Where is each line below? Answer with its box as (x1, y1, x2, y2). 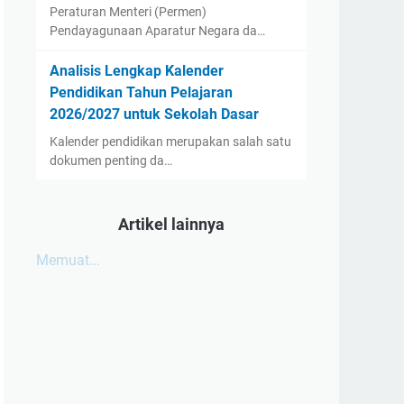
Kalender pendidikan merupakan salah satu (50, 134, 291, 149)
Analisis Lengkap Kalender (50, 62, 224, 79)
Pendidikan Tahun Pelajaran (50, 84, 233, 101)
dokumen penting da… (50, 153, 172, 168)
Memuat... (36, 252, 100, 269)
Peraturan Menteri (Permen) (50, 5, 207, 19)
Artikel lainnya (118, 215, 225, 234)
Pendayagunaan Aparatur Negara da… (50, 23, 265, 38)
